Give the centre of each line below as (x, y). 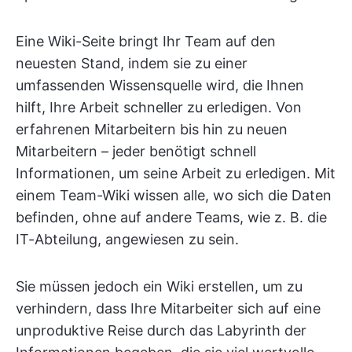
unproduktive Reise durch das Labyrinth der (161, 330)
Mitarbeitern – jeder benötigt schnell (136, 151)
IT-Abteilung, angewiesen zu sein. (127, 239)
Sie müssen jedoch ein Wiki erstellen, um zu (159, 286)
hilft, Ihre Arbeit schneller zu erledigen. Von (159, 107)
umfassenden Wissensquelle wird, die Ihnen (160, 85)
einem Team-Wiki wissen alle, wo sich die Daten (174, 195)
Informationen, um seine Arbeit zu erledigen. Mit (176, 173)
